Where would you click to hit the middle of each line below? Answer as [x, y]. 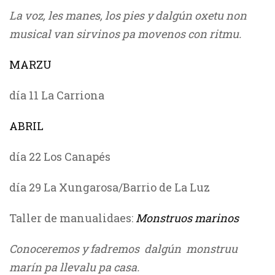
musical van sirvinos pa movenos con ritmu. [125, 34]
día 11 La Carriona [57, 95]
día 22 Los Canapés [60, 157]
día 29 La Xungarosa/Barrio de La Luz [110, 187]
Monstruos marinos [187, 218]
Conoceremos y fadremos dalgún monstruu [123, 249]
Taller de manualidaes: [72, 218]
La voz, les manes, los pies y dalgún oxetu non [128, 15]
